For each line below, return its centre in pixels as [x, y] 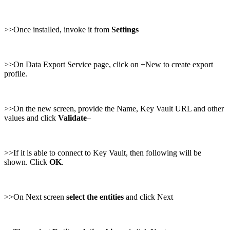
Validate [72, 118]
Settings [125, 30]
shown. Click [27, 162]
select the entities [95, 197]
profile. [16, 74]
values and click [31, 118]
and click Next [148, 197]
